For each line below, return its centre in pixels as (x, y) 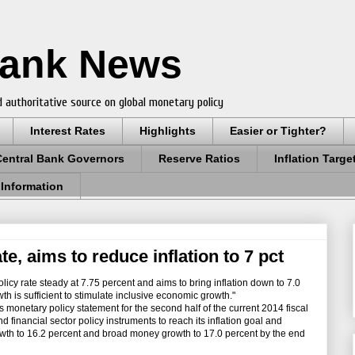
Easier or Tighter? (278, 131)
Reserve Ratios (199, 159)
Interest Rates (68, 131)
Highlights (168, 131)
